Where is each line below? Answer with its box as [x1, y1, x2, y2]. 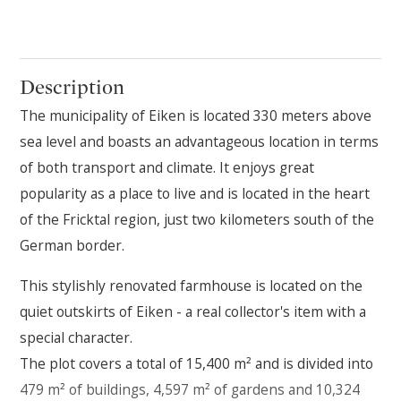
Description [20, 75, 125, 100]
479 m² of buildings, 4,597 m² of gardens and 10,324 [20, 379, 361, 399]
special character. [20, 327, 137, 347]
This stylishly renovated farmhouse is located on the [20, 275, 363, 295]
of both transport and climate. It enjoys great [20, 158, 315, 178]
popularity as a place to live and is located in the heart [20, 183, 371, 204]
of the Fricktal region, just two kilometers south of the [20, 209, 375, 230]
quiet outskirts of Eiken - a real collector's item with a [20, 301, 367, 321]
